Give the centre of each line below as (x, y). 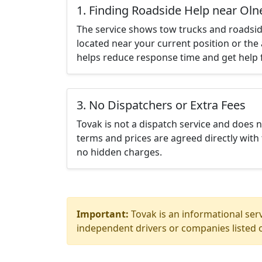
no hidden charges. (119, 152)
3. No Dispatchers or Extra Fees (161, 105)
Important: (103, 214)
